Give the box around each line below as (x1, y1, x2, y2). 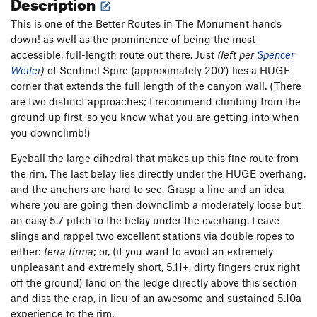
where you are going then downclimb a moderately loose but (11, 198, 301, 212)
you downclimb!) (11, 126, 91, 139)
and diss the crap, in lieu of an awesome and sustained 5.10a (11, 292, 301, 305)
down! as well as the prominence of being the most (11, 33, 255, 46)
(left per (217, 48, 257, 62)
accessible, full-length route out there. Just (11, 48, 217, 62)
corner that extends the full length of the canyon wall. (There (11, 79, 301, 93)
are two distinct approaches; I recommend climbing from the (11, 95, 301, 108)
